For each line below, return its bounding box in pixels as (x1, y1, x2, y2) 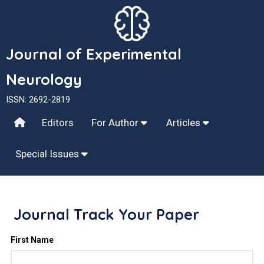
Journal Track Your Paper (14, 205, 200, 223)
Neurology (6, 70, 82, 88)
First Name (11, 235, 54, 245)
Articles (166, 117, 203, 128)
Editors (42, 117, 74, 128)
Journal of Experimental (6, 45, 181, 63)
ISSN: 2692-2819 (6, 94, 70, 105)
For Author (91, 117, 141, 128)
